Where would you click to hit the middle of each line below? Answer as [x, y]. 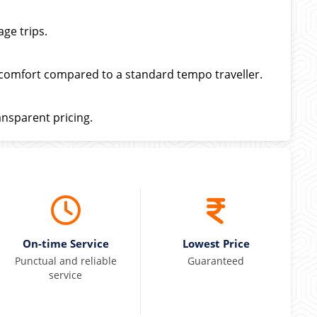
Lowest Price [216, 243]
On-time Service [65, 243]
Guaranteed [216, 261]
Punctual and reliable [65, 261]
